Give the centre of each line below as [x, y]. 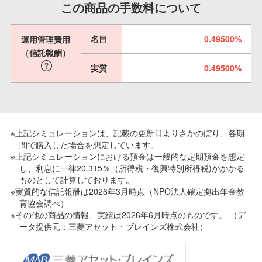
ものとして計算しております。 [76, 179]
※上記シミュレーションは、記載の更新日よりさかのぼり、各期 [127, 132]
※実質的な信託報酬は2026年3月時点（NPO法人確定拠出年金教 [127, 191]
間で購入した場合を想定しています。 [89, 144]
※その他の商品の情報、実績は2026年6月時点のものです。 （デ [128, 214]
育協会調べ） [44, 203]
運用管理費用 [46, 39]
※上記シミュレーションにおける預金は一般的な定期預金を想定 [127, 156]
